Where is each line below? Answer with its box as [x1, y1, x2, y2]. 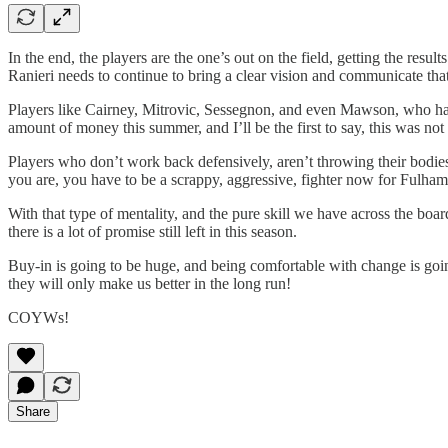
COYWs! [8, 309, 69, 327]
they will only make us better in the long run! [8, 275, 291, 293]
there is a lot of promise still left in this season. [8, 223, 297, 241]
